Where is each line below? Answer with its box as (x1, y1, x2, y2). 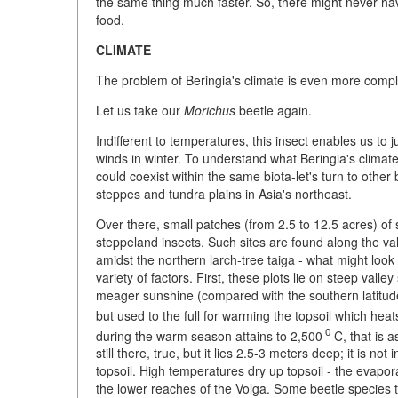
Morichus (184, 100, 235, 119)
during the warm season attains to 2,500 (96, 326, 322, 345)
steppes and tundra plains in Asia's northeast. (96, 184, 352, 203)
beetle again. (235, 100, 312, 119)
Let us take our (96, 100, 184, 119)
